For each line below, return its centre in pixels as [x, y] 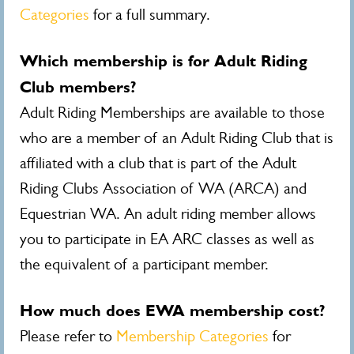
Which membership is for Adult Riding [164, 61]
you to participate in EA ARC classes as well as [167, 239]
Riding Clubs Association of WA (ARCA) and [163, 188]
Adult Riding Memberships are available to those [172, 113]
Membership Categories [192, 336]
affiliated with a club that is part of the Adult [158, 163]
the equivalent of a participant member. [144, 264]
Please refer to [68, 336]
